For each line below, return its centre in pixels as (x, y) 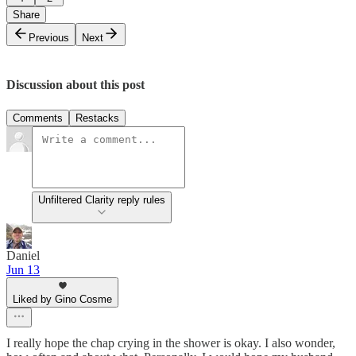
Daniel (23, 255)
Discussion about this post (75, 85)
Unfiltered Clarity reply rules (102, 199)
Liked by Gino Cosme (62, 299)
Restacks (97, 118)
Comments (38, 118)
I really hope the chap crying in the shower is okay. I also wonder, (171, 342)
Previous (49, 38)
